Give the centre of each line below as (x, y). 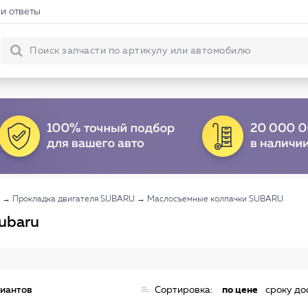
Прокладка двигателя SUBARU (74, 199)
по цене (240, 290)
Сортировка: (184, 290)
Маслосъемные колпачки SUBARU (215, 199)
